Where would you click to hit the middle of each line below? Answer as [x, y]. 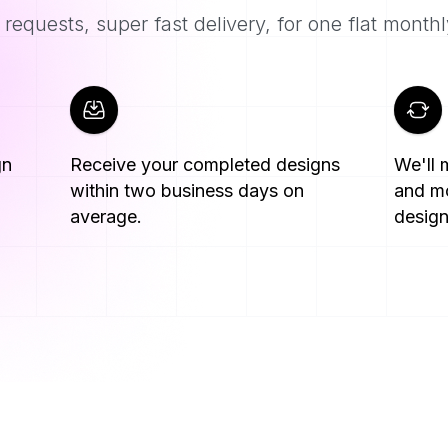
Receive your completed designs [205, 165]
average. [106, 217]
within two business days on [187, 191]
